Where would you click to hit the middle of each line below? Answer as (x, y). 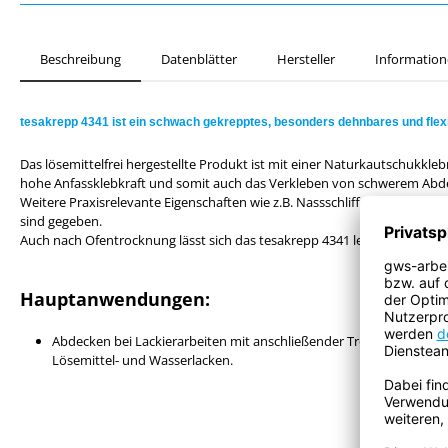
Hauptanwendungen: (115, 299)
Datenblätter (199, 59)
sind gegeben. (61, 221)
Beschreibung (80, 59)
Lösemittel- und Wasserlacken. (142, 360)
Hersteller (306, 59)
